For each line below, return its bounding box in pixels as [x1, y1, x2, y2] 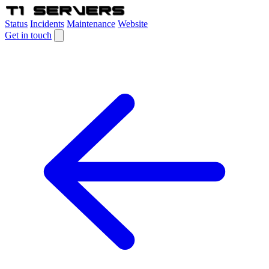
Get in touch [5, 30, 52, 40]
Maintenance [67, 19, 115, 29]
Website [118, 19, 148, 29]
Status [5, 19, 28, 29]
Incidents [30, 19, 64, 29]
